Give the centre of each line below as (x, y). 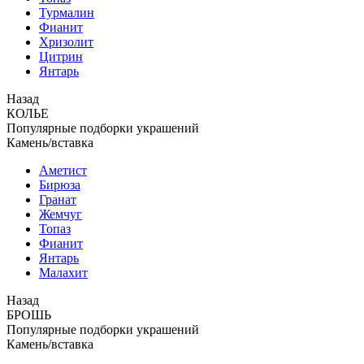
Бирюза (60, 185)
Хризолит (66, 42)
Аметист (63, 170)
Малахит (63, 273)
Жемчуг (61, 214)
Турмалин (67, 13)
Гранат (58, 199)
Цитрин (61, 56)
